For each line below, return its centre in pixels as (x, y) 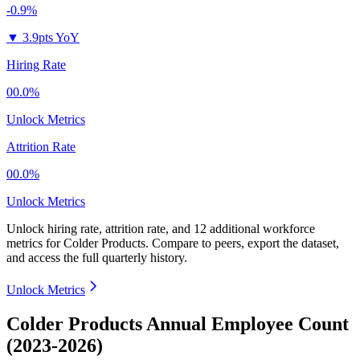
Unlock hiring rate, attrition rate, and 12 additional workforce (161, 229)
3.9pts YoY (51, 38)
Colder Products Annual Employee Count (178, 324)
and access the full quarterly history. (97, 258)
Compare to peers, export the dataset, (245, 243)
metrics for (35, 243)
